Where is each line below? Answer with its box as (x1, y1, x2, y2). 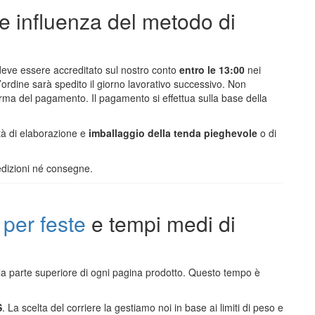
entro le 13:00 (179, 63, 245, 77)
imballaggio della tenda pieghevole (89, 126, 257, 141)
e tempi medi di (86, 208, 236, 239)
